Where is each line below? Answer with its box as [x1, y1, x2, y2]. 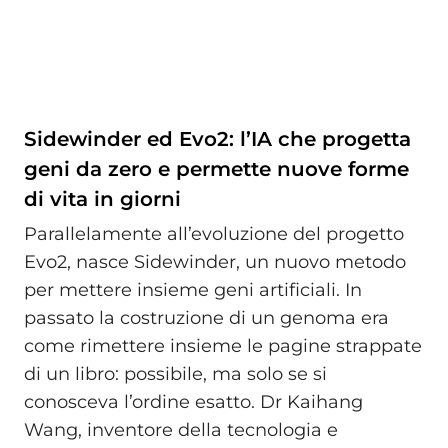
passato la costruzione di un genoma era [24, 307, 389, 330]
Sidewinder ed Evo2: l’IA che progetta [24, 126, 411, 151]
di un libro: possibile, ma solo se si [24, 363, 327, 386]
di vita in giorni [24, 186, 181, 211]
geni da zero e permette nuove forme [24, 156, 409, 181]
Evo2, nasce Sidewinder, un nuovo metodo [24, 251, 406, 274]
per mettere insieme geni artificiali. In [24, 279, 362, 302]
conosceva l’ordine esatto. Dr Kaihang [24, 391, 363, 414]
